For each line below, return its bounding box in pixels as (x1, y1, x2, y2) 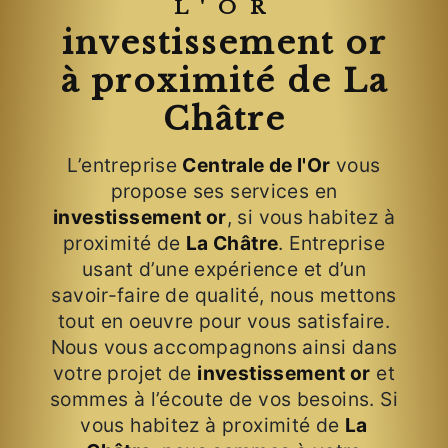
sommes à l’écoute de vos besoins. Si (50, 387, 398, 412)
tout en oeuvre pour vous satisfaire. (58, 309, 390, 334)
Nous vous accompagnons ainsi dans (50, 335, 398, 360)
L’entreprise (67, 153, 183, 178)
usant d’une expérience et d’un (81, 257, 367, 282)
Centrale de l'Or (182, 153, 331, 178)
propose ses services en (110, 179, 338, 204)
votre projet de (53, 361, 198, 386)
